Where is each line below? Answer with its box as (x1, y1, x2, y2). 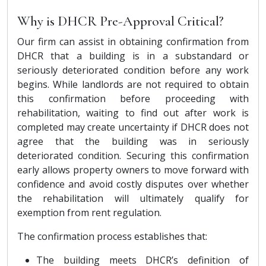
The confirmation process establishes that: (17, 229, 207, 243)
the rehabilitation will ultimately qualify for (17, 191, 249, 205)
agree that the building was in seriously (17, 134, 249, 148)
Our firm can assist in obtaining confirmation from (17, 34, 249, 48)
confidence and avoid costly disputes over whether (17, 177, 249, 191)
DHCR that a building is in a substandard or (17, 49, 249, 62)
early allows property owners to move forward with (17, 163, 249, 176)
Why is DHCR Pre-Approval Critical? (17, 12, 224, 30)
